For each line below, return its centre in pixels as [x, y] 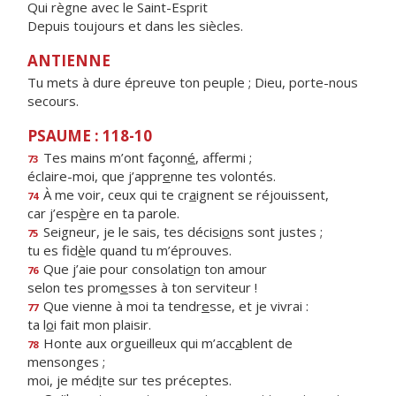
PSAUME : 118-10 [90, 136]
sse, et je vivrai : [259, 306]
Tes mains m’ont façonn [114, 157]
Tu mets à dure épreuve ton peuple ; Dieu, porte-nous [193, 82]
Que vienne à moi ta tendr [121, 306]
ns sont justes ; [276, 232]
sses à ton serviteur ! [193, 287]
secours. [53, 101]
